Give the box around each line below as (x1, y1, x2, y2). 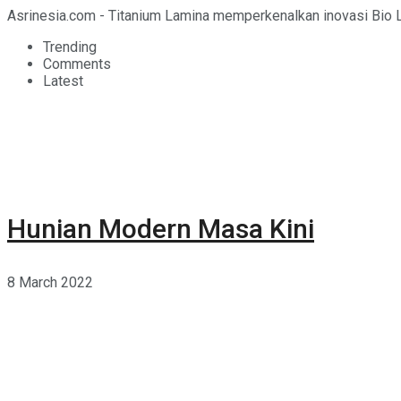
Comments (43, 55, 111, 73)
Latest (43, 72, 83, 90)
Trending (43, 38, 97, 55)
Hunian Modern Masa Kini (7, 212, 314, 244)
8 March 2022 (7, 273, 93, 291)
